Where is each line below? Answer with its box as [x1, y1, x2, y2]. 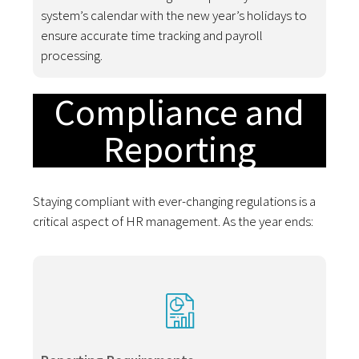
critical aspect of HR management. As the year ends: [33, 212, 314, 230]
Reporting [103, 125, 256, 172]
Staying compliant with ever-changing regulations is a [33, 192, 317, 210]
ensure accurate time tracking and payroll [41, 26, 264, 44]
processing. [41, 46, 103, 64]
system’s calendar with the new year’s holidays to [41, 6, 308, 24]
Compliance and [54, 88, 305, 135]
